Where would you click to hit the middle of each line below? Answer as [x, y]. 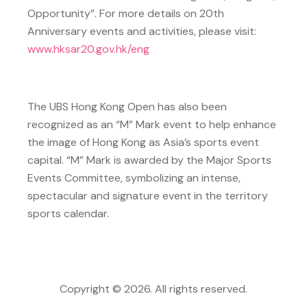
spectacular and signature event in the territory [148, 195]
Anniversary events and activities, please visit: [142, 31]
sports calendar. [68, 213]
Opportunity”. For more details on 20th [126, 13]
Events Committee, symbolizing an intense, [134, 177]
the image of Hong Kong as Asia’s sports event [143, 142]
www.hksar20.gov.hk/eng [88, 49]
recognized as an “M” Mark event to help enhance [152, 124]
